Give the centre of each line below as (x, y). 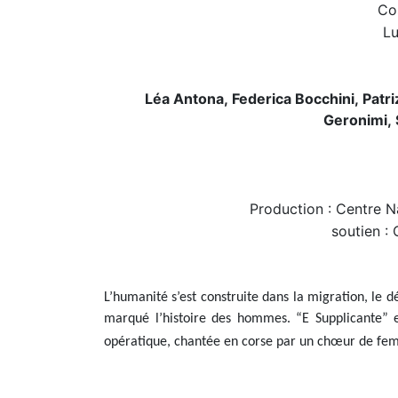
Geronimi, (359, 120)
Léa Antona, (188, 99)
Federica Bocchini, (297, 99)
